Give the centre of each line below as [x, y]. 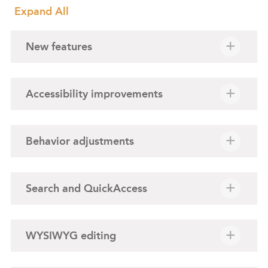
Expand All [42, 11]
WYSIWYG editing [71, 236]
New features [59, 47]
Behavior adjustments [80, 141]
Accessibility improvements [94, 94]
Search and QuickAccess [86, 188]
